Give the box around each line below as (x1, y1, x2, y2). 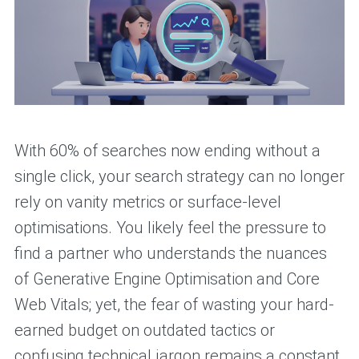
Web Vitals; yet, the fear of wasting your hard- (14, 295, 334, 315)
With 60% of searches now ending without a (14, 141, 321, 161)
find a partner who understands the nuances (14, 244, 327, 264)
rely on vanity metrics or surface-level (14, 192, 281, 212)
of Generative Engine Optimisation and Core (14, 269, 320, 289)
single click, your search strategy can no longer (14, 167, 345, 187)
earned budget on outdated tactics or (14, 321, 275, 341)
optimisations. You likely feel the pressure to (14, 218, 326, 238)
